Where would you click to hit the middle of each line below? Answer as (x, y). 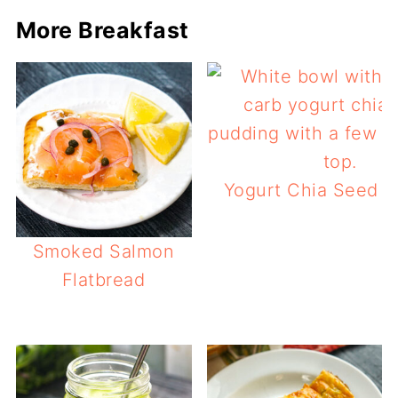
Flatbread (103, 280)
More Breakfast (102, 30)
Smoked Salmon (103, 252)
